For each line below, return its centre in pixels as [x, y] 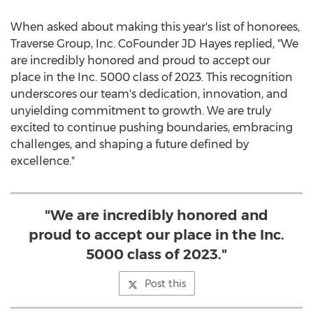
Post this [165, 284]
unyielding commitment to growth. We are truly [141, 111]
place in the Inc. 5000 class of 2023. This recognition [152, 77]
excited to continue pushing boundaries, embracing [152, 128]
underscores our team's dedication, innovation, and [149, 94]
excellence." [43, 161]
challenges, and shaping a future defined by [130, 144]
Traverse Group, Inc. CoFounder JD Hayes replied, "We [154, 44]
